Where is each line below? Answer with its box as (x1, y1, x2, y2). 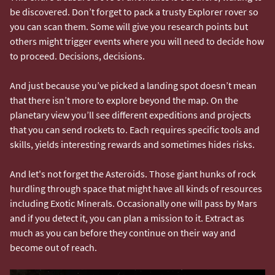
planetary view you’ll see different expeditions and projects (10, 108, 251, 121)
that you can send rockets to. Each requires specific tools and (10, 123, 260, 136)
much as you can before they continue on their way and (10, 226, 236, 239)
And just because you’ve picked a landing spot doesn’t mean (10, 79, 257, 91)
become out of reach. (10, 241, 97, 254)
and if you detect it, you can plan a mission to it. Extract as (10, 211, 244, 224)
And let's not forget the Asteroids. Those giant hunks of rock (10, 167, 256, 180)
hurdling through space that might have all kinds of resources (10, 182, 262, 195)
